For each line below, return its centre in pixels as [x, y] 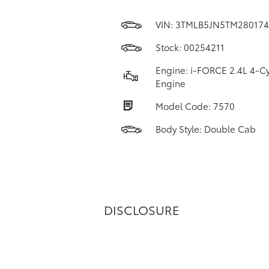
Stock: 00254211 [190, 47]
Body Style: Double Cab [205, 128]
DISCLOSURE [142, 210]
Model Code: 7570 [195, 106]
